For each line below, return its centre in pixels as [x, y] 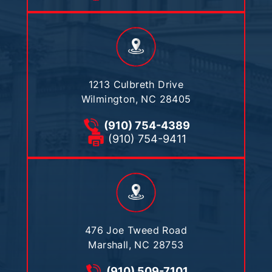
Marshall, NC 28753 [136, 244]
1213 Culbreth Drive [136, 84]
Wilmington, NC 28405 [136, 99]
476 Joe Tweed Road [136, 230]
